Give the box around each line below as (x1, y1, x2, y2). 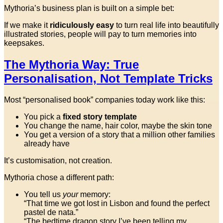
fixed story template (63, 112, 137, 121)
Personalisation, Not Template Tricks (4, 71, 213, 85)
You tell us (24, 190, 63, 199)
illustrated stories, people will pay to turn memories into (4, 29, 197, 38)
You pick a (24, 112, 63, 121)
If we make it (4, 20, 50, 29)
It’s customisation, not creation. (4, 156, 112, 165)
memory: (78, 190, 111, 199)
